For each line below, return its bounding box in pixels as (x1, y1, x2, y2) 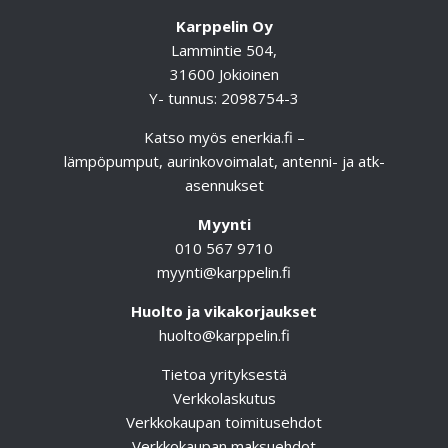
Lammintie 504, (171, 39, 277, 60)
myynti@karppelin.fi (157, 261, 291, 282)
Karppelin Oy (175, 15, 273, 36)
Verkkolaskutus (172, 387, 276, 408)
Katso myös (143, 126, 231, 147)
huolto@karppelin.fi (158, 324, 290, 345)
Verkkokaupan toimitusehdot (126, 411, 322, 432)
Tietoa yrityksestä (161, 363, 287, 384)
